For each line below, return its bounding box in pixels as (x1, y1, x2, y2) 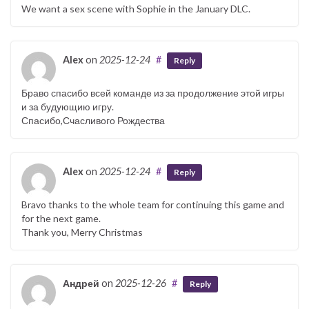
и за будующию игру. (21, 100, 114, 112)
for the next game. (21, 212, 101, 224)
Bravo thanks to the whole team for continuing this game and (21, 198, 284, 210)
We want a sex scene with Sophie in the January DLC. (21, 2, 250, 14)
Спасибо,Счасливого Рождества (21, 114, 165, 126)
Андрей (63, 277, 99, 289)
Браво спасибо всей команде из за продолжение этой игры (21, 86, 284, 99)
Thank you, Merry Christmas (21, 226, 143, 238)
